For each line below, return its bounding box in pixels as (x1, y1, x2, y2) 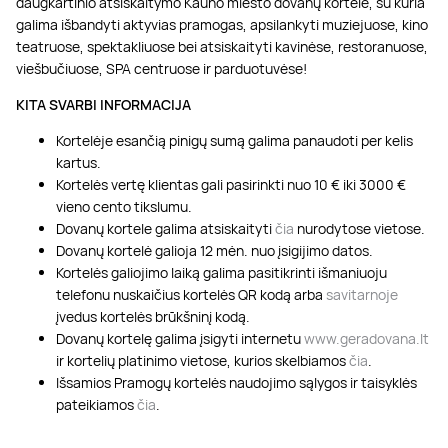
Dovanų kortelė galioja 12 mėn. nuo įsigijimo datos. (56, 240, 373, 260)
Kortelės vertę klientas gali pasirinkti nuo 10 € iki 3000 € (56, 174, 406, 194)
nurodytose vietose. (294, 218, 425, 238)
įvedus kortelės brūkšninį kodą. (56, 306, 250, 326)
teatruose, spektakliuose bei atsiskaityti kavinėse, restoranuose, (16, 36, 428, 56)
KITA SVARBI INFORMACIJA (16, 94, 191, 114)
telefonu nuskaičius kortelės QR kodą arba (56, 284, 326, 304)
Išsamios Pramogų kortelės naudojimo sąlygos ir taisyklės (56, 372, 417, 392)
